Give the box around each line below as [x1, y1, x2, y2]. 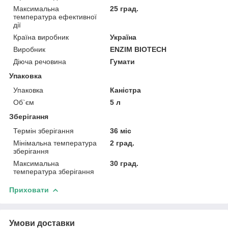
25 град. [110, 4, 139, 13]
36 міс [110, 126, 132, 135]
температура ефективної [13, 12, 97, 21]
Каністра [110, 85, 141, 94]
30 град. [110, 159, 139, 167]
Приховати [9, 185, 49, 194]
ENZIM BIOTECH [110, 45, 167, 53]
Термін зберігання [13, 126, 74, 135]
